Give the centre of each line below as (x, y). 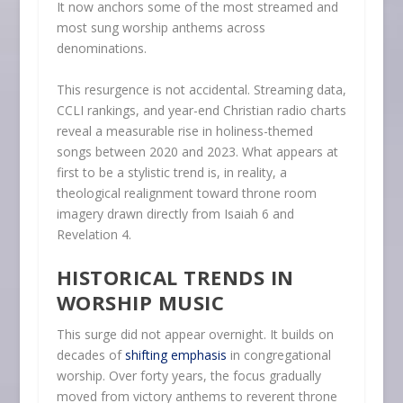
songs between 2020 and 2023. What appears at (197, 151)
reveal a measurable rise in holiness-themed (184, 130)
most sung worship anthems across (161, 28)
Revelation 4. (94, 234)
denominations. (101, 49)
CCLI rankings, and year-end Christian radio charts (201, 110)
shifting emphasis (175, 355)
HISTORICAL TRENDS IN (175, 278)
